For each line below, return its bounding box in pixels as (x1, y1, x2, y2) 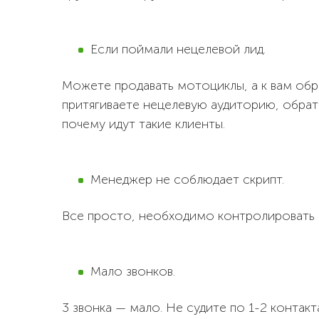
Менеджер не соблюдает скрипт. (90, 172, 284, 187)
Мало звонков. (90, 263, 175, 279)
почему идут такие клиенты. (62, 116, 225, 132)
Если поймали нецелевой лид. (90, 41, 266, 57)
